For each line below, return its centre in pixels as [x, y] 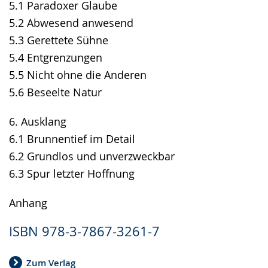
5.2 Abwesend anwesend [71, 23]
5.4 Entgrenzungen [56, 58]
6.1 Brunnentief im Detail [72, 139]
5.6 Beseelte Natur [55, 92]
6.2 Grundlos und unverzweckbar [92, 156]
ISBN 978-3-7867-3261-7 [84, 232]
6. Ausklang [38, 122]
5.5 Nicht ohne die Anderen [78, 75]
